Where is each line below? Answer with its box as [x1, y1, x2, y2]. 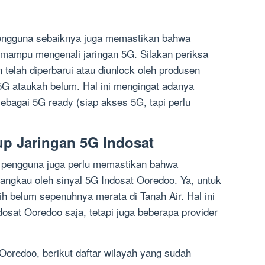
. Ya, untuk [174, 172, 221, 188]
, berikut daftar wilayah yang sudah [37, 245, 191, 260]
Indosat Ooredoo [101, 172, 174, 188]
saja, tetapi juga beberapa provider [62, 204, 218, 219]
